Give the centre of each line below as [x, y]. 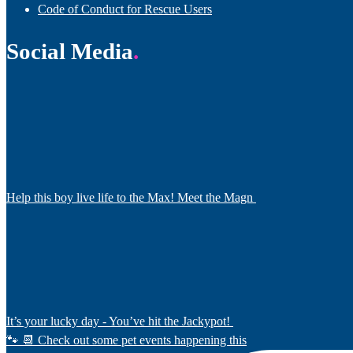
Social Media [70, 51]
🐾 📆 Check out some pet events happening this [126, 340]
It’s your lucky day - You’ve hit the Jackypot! [118, 321]
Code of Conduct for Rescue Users [125, 9]
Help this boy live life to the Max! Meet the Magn [130, 197]
